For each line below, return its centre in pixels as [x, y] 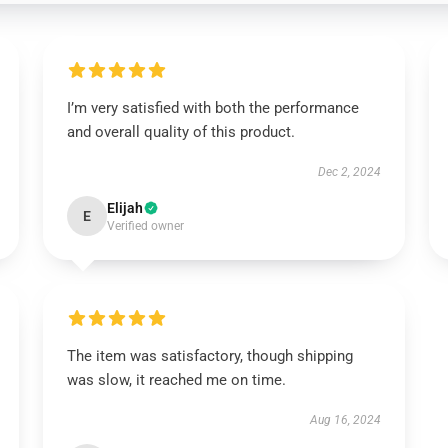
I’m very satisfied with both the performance [212, 108]
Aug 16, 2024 [346, 420]
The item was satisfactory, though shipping [209, 356]
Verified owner [145, 226]
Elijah [124, 208]
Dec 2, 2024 [350, 172]
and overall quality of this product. [180, 132]
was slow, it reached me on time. [176, 380]
